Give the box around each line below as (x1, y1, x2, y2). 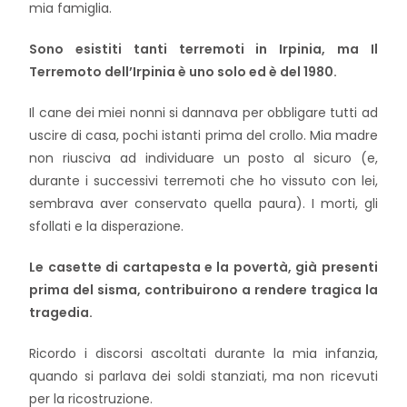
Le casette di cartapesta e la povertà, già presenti (29, 258, 378, 276)
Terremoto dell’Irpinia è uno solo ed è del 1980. (29, 63, 338, 81)
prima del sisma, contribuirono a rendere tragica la (29, 281, 378, 299)
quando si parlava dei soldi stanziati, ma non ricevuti (29, 367, 378, 385)
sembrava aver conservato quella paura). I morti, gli (29, 194, 378, 213)
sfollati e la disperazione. (29, 217, 188, 235)
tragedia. (29, 303, 94, 322)
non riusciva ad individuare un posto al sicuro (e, (29, 149, 378, 167)
